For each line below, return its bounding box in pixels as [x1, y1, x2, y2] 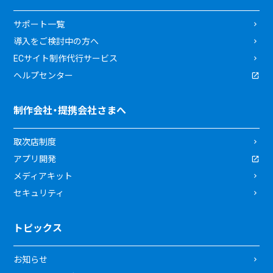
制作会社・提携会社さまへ [13, 105, 127, 117]
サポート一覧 [13, 19, 65, 30]
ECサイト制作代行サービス [13, 54, 118, 64]
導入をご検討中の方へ [13, 37, 99, 47]
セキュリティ [13, 188, 65, 199]
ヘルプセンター [13, 71, 74, 81]
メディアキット [13, 171, 73, 182]
